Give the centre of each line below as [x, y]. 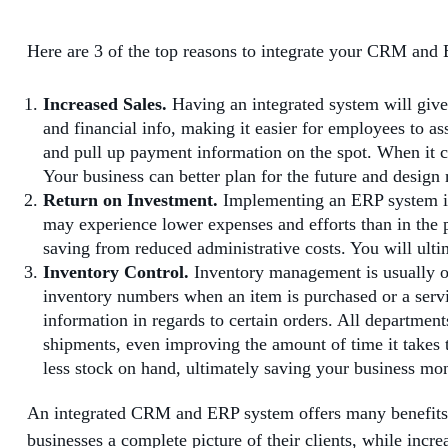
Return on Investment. [130, 199]
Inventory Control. [116, 271]
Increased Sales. [105, 103]
